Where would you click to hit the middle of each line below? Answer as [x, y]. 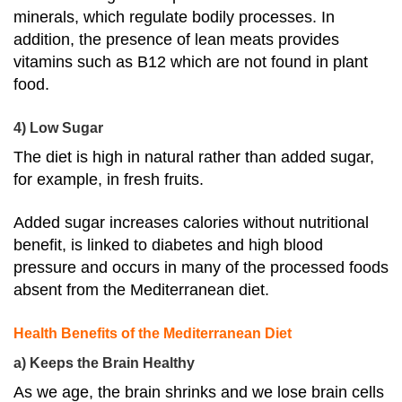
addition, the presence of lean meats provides [176, 40]
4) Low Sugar [58, 127]
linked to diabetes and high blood [205, 245]
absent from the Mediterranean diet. [141, 289]
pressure [45, 267]
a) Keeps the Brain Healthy [106, 363]
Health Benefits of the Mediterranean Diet [153, 333]
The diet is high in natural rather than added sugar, [194, 157]
